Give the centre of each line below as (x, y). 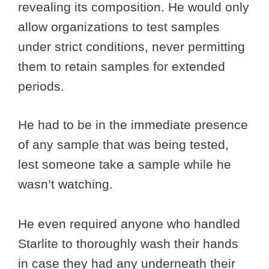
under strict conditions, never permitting (131, 46)
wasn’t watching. (65, 184)
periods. (43, 86)
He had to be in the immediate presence (133, 125)
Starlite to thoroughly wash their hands (128, 244)
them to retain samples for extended (122, 66)
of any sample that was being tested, (123, 145)
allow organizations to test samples (119, 26)
